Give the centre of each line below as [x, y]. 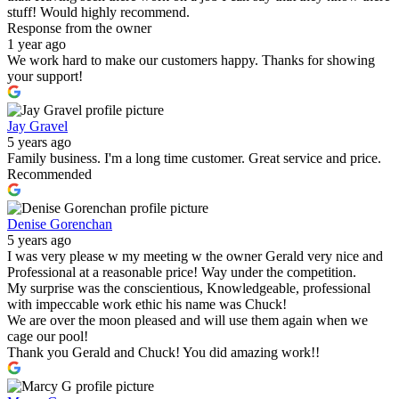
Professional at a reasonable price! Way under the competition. [182, 273]
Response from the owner [79, 28]
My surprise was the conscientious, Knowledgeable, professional [189, 289]
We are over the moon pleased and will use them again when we [187, 321]
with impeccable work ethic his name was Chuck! [147, 305]
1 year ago [37, 45]
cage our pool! [48, 337]
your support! [45, 77]
